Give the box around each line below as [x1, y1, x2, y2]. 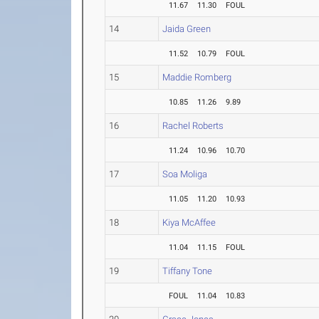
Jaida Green [162, 23, 211, 34]
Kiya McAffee [162, 217, 216, 228]
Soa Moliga [162, 169, 208, 179]
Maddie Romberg [162, 72, 232, 83]
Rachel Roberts [162, 120, 224, 131]
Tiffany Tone [162, 266, 213, 276]
